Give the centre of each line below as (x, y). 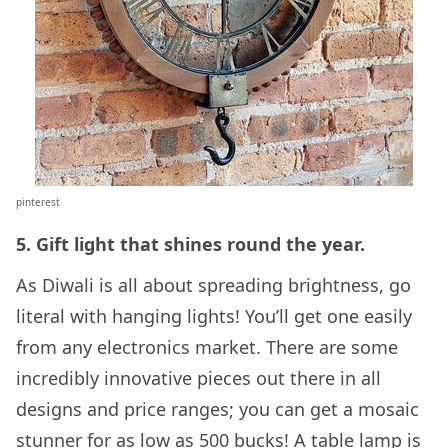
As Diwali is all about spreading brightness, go (213, 284)
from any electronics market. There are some (207, 346)
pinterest (38, 201)
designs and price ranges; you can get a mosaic (217, 408)
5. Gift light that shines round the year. (190, 243)
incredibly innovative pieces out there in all (198, 377)
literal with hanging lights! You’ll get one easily (214, 315)
